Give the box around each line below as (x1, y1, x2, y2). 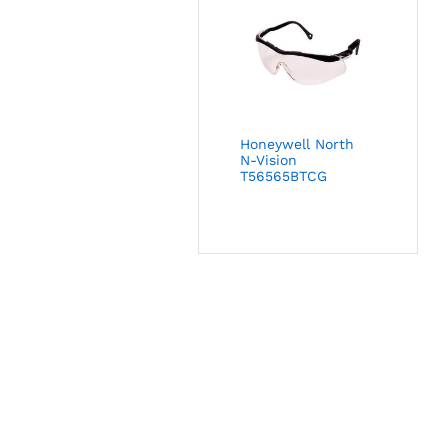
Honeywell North (240, 136, 355, 153)
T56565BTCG (240, 168, 328, 185)
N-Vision (240, 152, 298, 169)
